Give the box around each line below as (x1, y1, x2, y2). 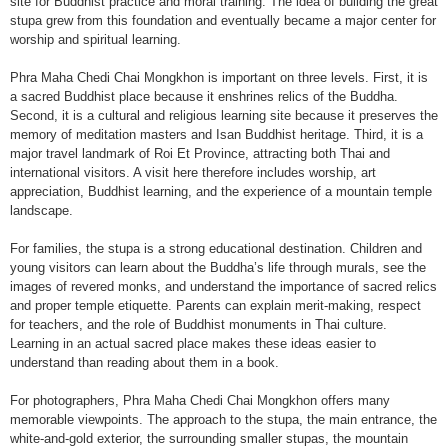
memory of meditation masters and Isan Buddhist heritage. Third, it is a (10, 127, 423, 142)
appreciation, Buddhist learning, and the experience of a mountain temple (10, 184, 432, 199)
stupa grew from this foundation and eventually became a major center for (10, 13, 436, 28)
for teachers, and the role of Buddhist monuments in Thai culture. (10, 317, 387, 332)
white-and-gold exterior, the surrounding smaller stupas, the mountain (10, 431, 408, 446)
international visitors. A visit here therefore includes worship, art (10, 165, 376, 180)
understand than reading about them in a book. (10, 355, 279, 370)
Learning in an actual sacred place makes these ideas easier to (10, 336, 376, 351)
